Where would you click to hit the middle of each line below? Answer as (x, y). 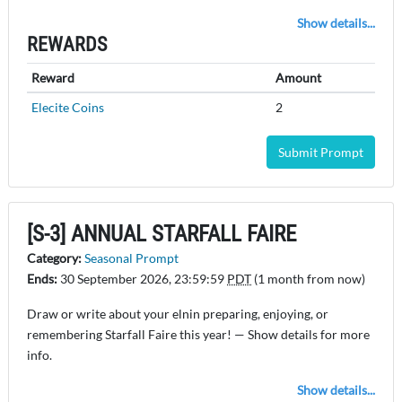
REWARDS (67, 45)
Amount (298, 78)
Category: (56, 258)
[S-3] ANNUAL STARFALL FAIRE (162, 234)
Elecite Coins (67, 108)
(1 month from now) (308, 279)
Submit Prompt (321, 153)
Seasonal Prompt (131, 258)
